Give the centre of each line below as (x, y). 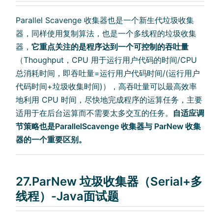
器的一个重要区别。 (51, 140)
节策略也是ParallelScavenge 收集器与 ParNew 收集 (108, 126)
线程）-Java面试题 (67, 196)
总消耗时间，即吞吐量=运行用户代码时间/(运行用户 (108, 73)
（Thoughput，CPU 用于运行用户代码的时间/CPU (106, 60)
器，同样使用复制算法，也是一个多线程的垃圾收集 (106, 34)
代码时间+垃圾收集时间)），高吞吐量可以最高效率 (106, 87)
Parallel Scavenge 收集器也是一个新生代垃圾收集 (105, 20)
